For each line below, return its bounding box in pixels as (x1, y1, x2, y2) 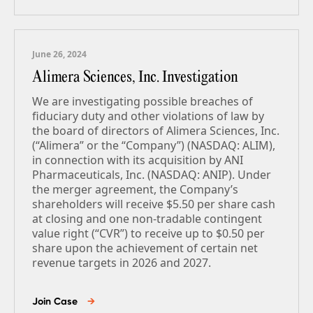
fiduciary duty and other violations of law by (32, 108, 264, 124)
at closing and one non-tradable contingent (32, 211, 262, 226)
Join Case (32, 296, 80, 307)
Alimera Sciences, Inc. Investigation (32, 69, 238, 86)
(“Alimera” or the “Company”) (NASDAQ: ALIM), (32, 138, 275, 153)
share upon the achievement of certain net (32, 240, 258, 256)
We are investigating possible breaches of (32, 94, 253, 109)
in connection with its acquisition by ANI (32, 152, 243, 168)
